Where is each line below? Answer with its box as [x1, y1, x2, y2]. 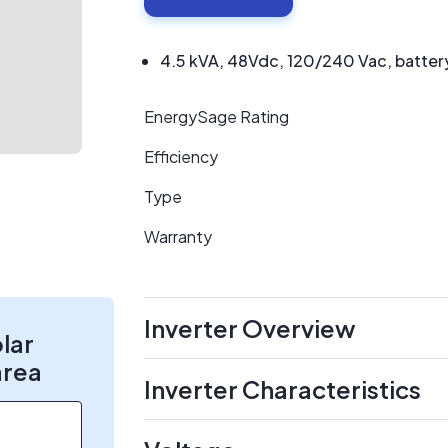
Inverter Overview [144, 313, 356, 343]
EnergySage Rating [144, 106, 289, 127]
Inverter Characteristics [144, 374, 421, 404]
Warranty [144, 226, 212, 247]
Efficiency [144, 146, 218, 167]
